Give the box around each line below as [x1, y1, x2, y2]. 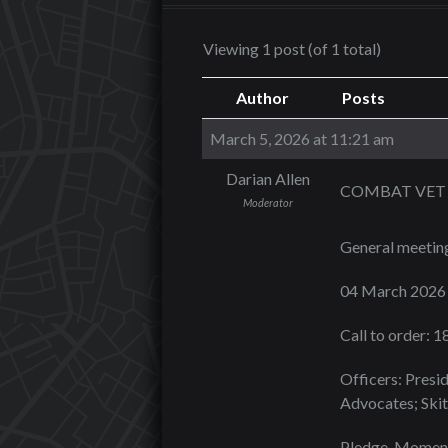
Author [235, 88, 289, 107]
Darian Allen [225, 169, 310, 188]
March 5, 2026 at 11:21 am [210, 129, 394, 148]
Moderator [242, 196, 293, 209]
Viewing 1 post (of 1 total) [203, 39, 381, 58]
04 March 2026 [340, 281, 446, 300]
